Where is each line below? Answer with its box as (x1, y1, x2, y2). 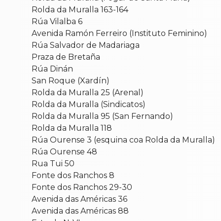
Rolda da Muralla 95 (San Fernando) (32, 111, 173, 121)
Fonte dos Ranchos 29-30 (32, 182, 132, 192)
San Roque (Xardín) (32, 75, 110, 85)
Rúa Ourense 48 (32, 147, 97, 156)
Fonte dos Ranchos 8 (32, 170, 114, 180)
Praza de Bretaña (32, 52, 100, 62)
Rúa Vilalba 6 (32, 16, 82, 26)
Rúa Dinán (32, 64, 73, 74)
